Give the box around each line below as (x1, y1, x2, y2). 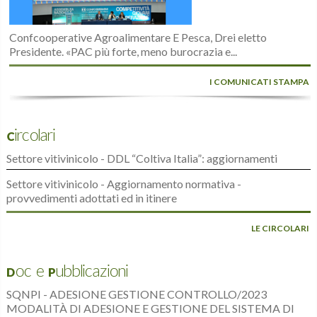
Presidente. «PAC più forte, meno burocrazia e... (9, 45, 238, 59)
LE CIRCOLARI (251, 223, 310, 234)
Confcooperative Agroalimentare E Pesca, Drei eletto (9, 30, 267, 45)
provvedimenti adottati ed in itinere (6, 191, 177, 205)
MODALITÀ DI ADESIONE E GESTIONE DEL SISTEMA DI (6, 301, 294, 316)
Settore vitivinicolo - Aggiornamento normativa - (6, 177, 241, 191)
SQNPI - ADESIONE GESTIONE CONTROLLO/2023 (6, 287, 267, 301)
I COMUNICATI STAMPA (209, 76, 310, 88)
